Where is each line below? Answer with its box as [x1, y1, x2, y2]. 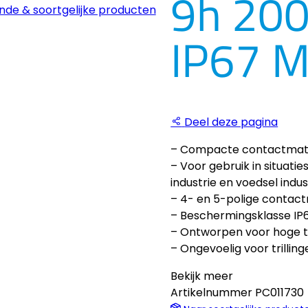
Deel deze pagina [184, 114, 278, 131]
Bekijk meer [170, 268, 234, 285]
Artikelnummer [170, 285, 256, 301]
